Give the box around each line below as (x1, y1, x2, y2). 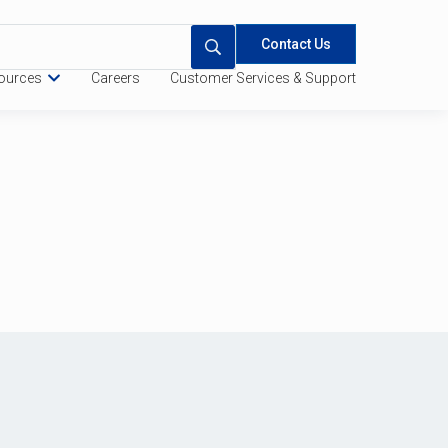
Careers (91, 70, 140, 86)
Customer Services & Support (170, 70, 356, 86)
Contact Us (261, 36, 331, 52)
